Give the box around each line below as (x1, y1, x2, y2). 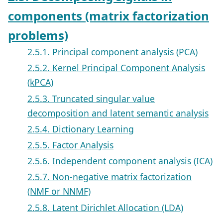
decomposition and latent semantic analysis (27, 107, 209, 119)
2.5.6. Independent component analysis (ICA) (27, 155, 213, 167)
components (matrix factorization (8, 7, 209, 24)
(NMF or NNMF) (27, 185, 91, 198)
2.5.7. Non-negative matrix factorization (27, 171, 192, 183)
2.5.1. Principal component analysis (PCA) (27, 46, 198, 58)
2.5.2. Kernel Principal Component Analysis (27, 62, 205, 74)
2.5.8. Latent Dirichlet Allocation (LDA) (27, 201, 183, 214)
